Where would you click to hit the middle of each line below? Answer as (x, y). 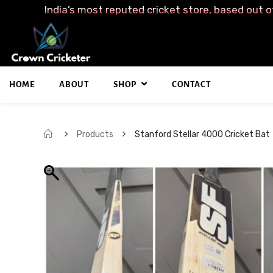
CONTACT (192, 84)
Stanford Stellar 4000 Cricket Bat (202, 134)
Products (95, 134)
